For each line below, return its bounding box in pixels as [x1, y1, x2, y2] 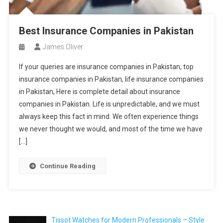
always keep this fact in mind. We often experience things [18, 112, 199, 120]
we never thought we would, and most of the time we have [18, 125, 203, 133]
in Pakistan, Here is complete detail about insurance [18, 88, 180, 96]
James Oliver [42, 43, 83, 51]
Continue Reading [39, 162, 96, 170]
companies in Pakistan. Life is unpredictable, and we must [18, 100, 200, 108]
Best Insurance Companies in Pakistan [18, 25, 194, 37]
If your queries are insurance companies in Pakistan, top [18, 63, 194, 71]
